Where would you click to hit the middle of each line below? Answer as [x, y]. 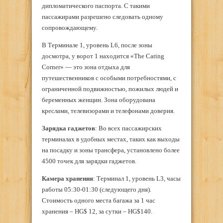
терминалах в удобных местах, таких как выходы [111, 139]
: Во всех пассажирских [128, 128]
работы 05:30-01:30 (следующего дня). [97, 190]
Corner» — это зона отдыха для [86, 67]
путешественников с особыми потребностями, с [109, 78]
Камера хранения [67, 179]
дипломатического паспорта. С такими [96, 6]
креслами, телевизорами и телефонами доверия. [108, 111]
